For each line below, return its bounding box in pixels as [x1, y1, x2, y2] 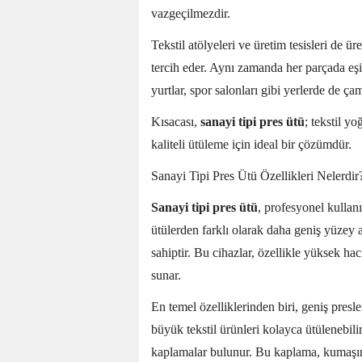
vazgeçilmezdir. [151, 6, 230, 21]
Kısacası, [151, 115, 200, 129]
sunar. [151, 268, 181, 283]
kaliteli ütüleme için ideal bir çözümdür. [151, 137, 351, 152]
